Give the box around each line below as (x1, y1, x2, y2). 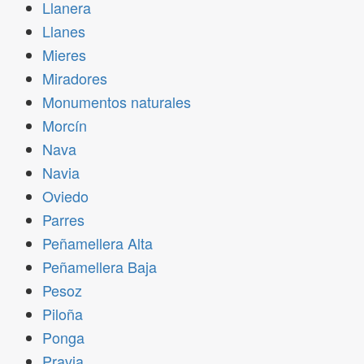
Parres (42, 209, 84, 230)
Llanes (42, 20, 85, 41)
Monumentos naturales (42, 91, 191, 112)
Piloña (42, 303, 83, 324)
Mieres (42, 44, 86, 65)
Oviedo (42, 185, 89, 206)
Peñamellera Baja (42, 256, 157, 277)
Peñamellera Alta (42, 232, 153, 253)
